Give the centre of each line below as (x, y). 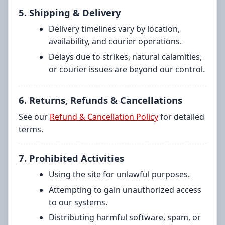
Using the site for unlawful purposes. (119, 174)
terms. (31, 129)
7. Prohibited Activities (71, 158)
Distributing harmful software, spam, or (125, 218)
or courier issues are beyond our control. (127, 69)
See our (34, 116)
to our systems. (78, 202)
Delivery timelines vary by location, (114, 29)
